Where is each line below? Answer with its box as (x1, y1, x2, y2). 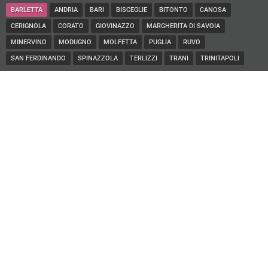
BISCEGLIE (116, 6, 147, 14)
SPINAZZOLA (78, 54, 118, 63)
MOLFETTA (103, 38, 137, 47)
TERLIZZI (130, 54, 157, 63)
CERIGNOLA (11, 22, 46, 31)
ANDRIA (54, 6, 78, 14)
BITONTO (159, 6, 188, 14)
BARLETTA (11, 6, 42, 14)
